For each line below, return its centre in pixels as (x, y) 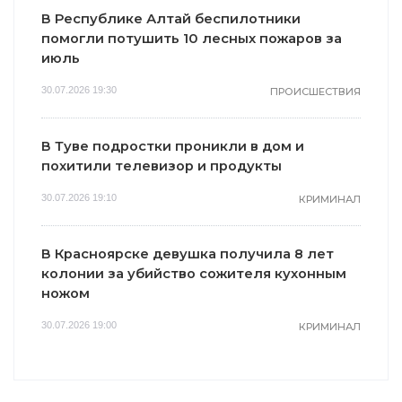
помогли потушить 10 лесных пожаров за (192, 38)
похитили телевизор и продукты (162, 166)
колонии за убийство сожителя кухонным (194, 273)
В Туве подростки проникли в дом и (173, 146)
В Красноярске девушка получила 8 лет (188, 253)
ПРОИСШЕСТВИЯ (315, 91)
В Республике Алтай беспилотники (171, 18)
